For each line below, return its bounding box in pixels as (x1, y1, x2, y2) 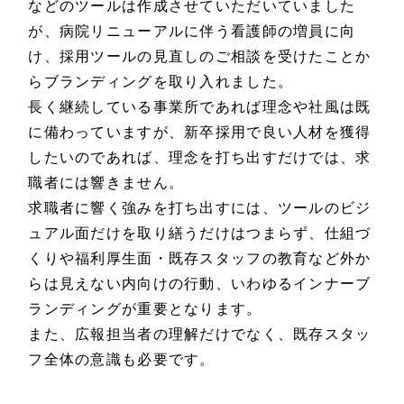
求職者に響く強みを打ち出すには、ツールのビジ (28, 199, 372, 216)
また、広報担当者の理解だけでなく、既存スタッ (28, 326, 372, 342)
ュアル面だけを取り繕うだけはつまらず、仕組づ (28, 225, 372, 241)
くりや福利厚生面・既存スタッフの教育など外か (28, 250, 372, 266)
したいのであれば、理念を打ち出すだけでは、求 (28, 149, 372, 165)
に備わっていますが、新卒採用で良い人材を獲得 (28, 124, 372, 140)
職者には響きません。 (28, 174, 185, 190)
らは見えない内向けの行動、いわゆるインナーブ (28, 275, 372, 291)
